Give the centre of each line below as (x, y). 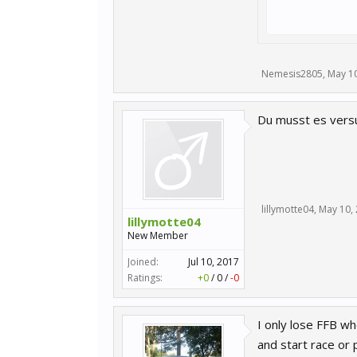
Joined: (143, 262)
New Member (158, 235)
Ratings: (145, 278)
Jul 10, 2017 (214, 262)
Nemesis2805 (292, 74)
